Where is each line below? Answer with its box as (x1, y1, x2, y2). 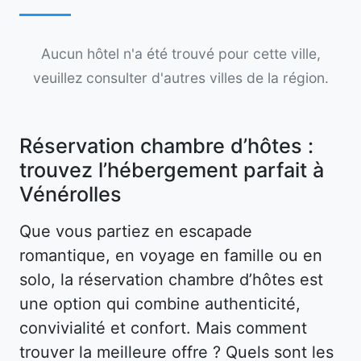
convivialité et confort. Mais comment (19, 317, 307, 338)
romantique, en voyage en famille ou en (19, 245, 322, 265)
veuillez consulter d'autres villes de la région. (32, 68, 329, 86)
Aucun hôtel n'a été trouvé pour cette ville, (40, 44, 321, 62)
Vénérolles (19, 180, 133, 207)
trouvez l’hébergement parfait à (19, 156, 324, 183)
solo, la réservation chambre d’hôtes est (19, 269, 323, 289)
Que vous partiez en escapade (19, 221, 252, 241)
